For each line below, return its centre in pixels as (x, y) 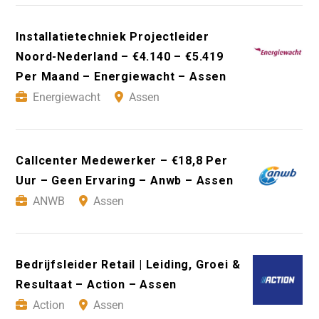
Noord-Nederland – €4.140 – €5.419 (120, 57)
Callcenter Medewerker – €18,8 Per (122, 161)
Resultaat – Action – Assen (96, 285)
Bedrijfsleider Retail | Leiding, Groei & (128, 265)
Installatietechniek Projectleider (113, 37)
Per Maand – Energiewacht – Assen (121, 77)
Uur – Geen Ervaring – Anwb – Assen (125, 181)
